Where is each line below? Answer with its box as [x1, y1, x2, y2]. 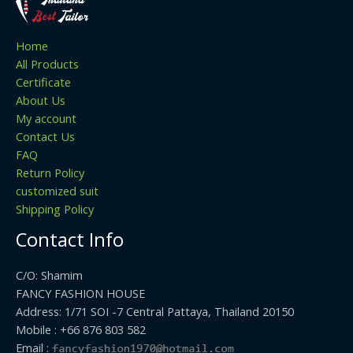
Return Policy [16, 164, 84, 180]
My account [16, 110, 76, 126]
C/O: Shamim [16, 267, 83, 284]
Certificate [16, 73, 71, 90]
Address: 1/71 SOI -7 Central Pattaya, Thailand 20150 [16, 303, 294, 320]
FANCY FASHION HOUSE [16, 285, 145, 302]
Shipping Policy [16, 200, 94, 217]
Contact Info [16, 226, 124, 252]
